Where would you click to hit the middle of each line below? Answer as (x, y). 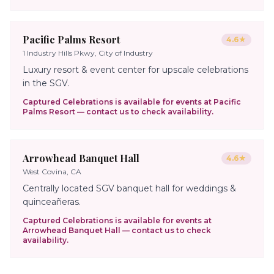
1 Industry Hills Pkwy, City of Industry (88, 53)
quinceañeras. (52, 202)
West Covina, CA (52, 171)
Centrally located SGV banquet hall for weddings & (129, 188)
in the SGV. (46, 83)
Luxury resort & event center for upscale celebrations (135, 69)
